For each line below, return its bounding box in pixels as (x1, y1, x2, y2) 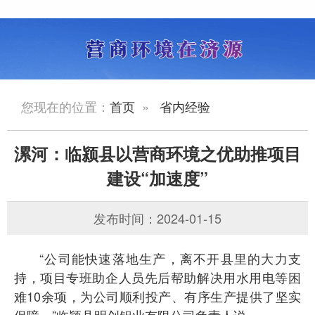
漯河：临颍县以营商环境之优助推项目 (14, 141, 301, 165)
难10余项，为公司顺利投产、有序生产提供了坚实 (14, 286, 301, 305)
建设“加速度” (107, 165, 208, 190)
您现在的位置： (21, 96, 110, 115)
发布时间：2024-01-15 (94, 208, 221, 227)
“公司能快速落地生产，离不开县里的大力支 (39, 248, 301, 267)
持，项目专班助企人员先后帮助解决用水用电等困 (14, 267, 301, 286)
